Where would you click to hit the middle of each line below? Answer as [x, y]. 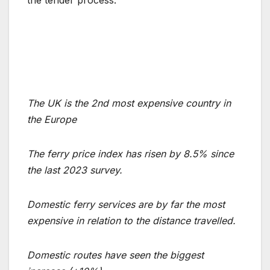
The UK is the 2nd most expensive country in [129, 103]
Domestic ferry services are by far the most [126, 205]
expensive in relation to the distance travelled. [131, 221]
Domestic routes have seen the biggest [115, 255]
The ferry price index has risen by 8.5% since [130, 154]
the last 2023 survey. [75, 170]
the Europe [52, 120]
